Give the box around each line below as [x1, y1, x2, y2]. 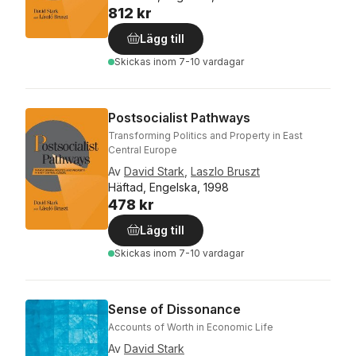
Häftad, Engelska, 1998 [108, 180, 229, 194]
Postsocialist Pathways [108, 110, 250, 126]
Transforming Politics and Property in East [108, 130, 303, 141]
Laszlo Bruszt [191, 164, 260, 178]
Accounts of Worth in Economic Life [108, 321, 273, 333]
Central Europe [108, 144, 177, 156]
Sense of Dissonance [108, 301, 241, 317]
